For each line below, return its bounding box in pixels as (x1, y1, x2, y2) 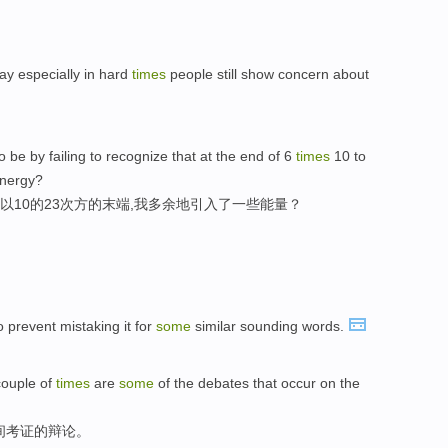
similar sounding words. (191, 317, 348, 334)
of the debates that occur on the (154, 375, 360, 392)
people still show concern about (166, 65, 369, 82)
